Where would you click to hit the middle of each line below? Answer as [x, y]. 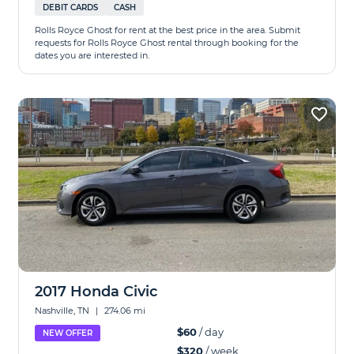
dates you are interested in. [92, 55]
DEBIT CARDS [71, 8]
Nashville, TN [64, 311]
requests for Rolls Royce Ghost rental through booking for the [167, 43]
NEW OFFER [68, 333]
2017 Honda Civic [96, 292]
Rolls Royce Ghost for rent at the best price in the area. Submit [168, 30]
